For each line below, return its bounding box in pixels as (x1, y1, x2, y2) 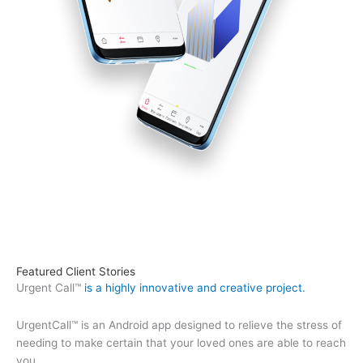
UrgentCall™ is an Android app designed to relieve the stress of (16, 318, 342, 331)
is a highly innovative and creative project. (84, 281, 305, 295)
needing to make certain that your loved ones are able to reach (16, 335, 346, 349)
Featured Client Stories (16, 265, 135, 279)
